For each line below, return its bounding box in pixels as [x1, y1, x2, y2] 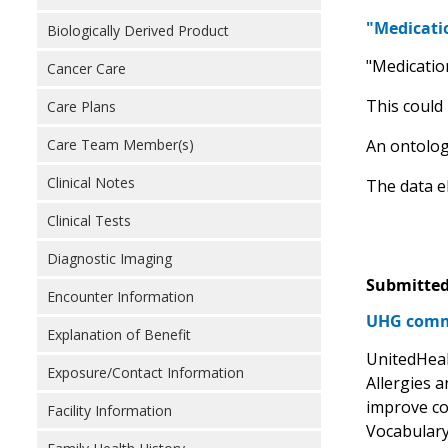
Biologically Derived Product [47, 21, 229, 40]
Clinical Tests [47, 211, 131, 230]
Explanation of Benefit [47, 325, 191, 344]
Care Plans [47, 97, 116, 116]
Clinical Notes [47, 173, 135, 192]
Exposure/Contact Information [47, 363, 244, 382]
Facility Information [47, 401, 172, 420]
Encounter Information [47, 287, 194, 306]
